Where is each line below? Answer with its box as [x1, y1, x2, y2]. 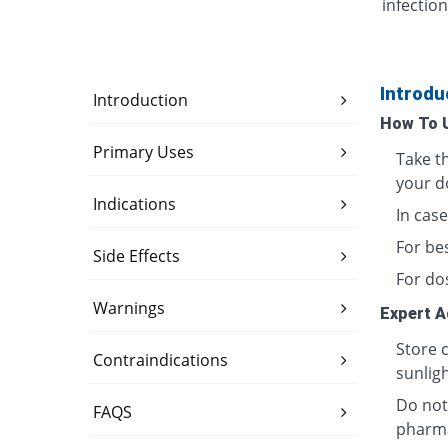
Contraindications [93, 349, 229, 372]
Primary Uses [93, 141, 195, 164]
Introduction [93, 89, 189, 112]
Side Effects [93, 245, 181, 268]
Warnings [93, 297, 166, 320]
